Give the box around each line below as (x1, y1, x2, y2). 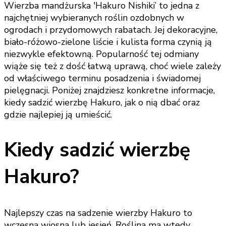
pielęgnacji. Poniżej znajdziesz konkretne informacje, (4, 84, 215, 96)
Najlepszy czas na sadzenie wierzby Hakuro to (4, 206, 192, 219)
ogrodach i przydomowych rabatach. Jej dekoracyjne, (4, 23, 217, 36)
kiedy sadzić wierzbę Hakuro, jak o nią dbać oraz (4, 96, 200, 108)
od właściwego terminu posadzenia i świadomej (4, 72, 201, 84)
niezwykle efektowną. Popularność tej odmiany (4, 47, 199, 60)
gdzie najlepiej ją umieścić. (4, 108, 112, 121)
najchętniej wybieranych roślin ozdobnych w (4, 11, 184, 24)
